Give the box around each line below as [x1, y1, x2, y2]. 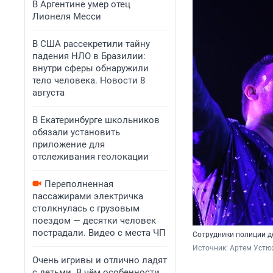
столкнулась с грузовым [32, 203, 140, 214]
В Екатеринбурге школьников [32, 115, 160, 126]
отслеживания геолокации [32, 151, 149, 162]
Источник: [193, 244, 230, 253]
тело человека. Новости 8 [32, 75, 145, 86]
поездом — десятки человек [32, 215, 156, 226]
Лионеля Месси [32, 11, 101, 22]
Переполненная [44, 179, 113, 190]
